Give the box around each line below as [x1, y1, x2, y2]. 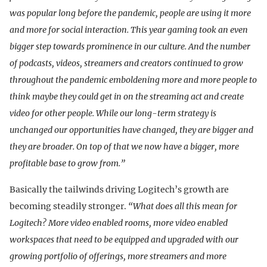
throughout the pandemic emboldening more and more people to [10, 74, 257, 86]
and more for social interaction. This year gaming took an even [10, 24, 248, 36]
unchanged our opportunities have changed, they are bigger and [10, 125, 253, 136]
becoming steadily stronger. [10, 201, 128, 212]
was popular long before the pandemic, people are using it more [10, 8, 251, 19]
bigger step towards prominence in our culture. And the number [10, 41, 250, 52]
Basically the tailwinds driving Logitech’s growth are [10, 184, 229, 195]
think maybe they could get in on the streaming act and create [10, 91, 244, 103]
